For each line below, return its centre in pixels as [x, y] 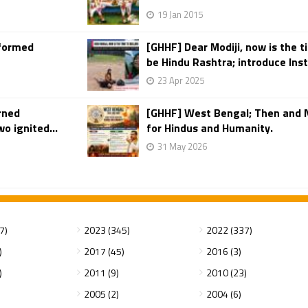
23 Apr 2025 [181, 80]
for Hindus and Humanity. [210, 128]
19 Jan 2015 [180, 14]
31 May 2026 [182, 146]
